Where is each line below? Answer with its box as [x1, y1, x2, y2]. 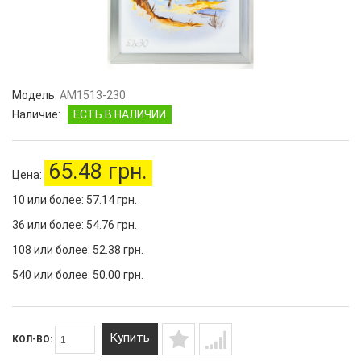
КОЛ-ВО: [12, 333, 55, 345]
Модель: [12, 89, 57, 102]
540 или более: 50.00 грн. [12, 268, 143, 281]
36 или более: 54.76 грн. [12, 218, 137, 231]
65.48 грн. [48, 159, 147, 185]
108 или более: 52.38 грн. [12, 243, 143, 256]
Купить [110, 330, 150, 345]
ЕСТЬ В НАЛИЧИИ [73, 108, 166, 121]
